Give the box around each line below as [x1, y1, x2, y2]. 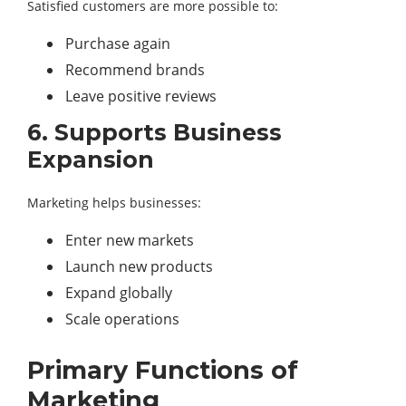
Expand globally [65, 283, 172, 303]
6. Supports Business [27, 119, 282, 146]
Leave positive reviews [65, 86, 217, 106]
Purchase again [65, 34, 170, 53]
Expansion [27, 146, 154, 173]
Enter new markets [65, 230, 194, 250]
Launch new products [65, 256, 213, 276]
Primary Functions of [27, 355, 298, 385]
